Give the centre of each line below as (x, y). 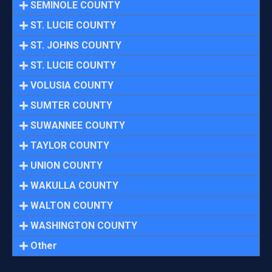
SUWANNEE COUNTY (78, 126)
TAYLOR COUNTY (70, 146)
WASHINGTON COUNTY (84, 226)
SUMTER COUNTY (72, 106)
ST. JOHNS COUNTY (76, 46)
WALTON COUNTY (72, 206)
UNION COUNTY (67, 166)
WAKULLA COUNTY (75, 186)
